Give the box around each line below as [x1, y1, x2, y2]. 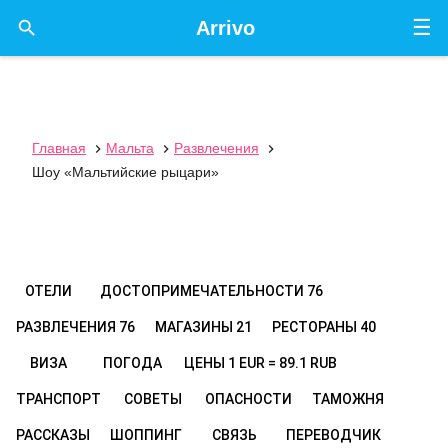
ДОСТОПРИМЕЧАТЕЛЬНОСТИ [100, 283, 307, 299]
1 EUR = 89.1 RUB [228, 355, 337, 371]
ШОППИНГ [110, 427, 182, 443]
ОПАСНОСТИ [205, 391, 292, 407]
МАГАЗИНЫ [155, 319, 236, 335]
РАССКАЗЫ [16, 427, 90, 443]
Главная [32, 140, 86, 156]
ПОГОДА [102, 355, 162, 371]
